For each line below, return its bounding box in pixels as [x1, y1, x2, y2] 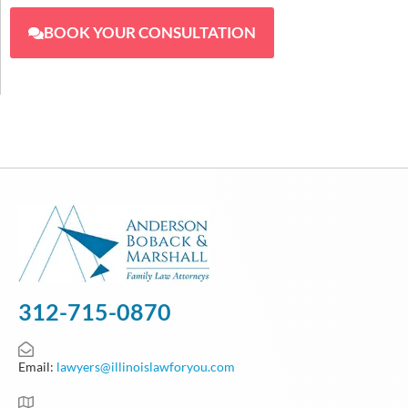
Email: [18, 358, 56, 374]
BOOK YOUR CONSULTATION [44, 23, 256, 43]
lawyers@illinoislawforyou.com [56, 358, 235, 374]
